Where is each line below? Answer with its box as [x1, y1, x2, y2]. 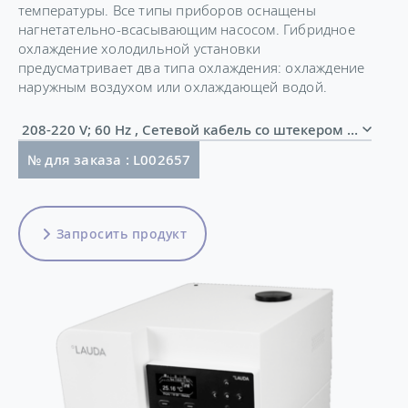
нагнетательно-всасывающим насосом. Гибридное [18, 20, 355, 38]
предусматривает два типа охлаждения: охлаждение [18, 58, 365, 76]
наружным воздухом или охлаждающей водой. [18, 77, 328, 96]
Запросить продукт [56, 224, 187, 242]
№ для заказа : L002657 [27, 150, 191, 168]
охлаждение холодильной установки [18, 39, 261, 57]
